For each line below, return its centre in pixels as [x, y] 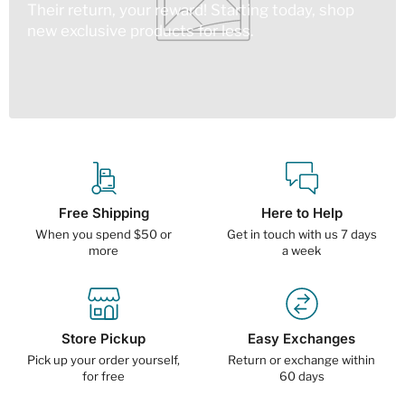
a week [301, 250]
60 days [301, 376]
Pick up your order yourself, [104, 359]
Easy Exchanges [301, 338]
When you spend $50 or [104, 234]
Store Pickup [104, 338]
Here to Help [301, 212]
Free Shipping [104, 212]
